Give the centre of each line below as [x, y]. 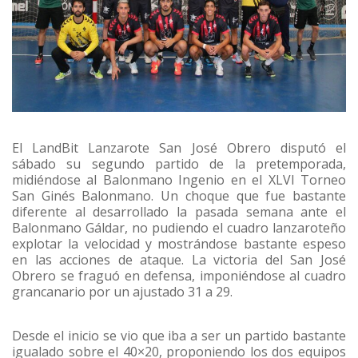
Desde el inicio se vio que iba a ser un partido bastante [179, 335]
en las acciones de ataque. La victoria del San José [179, 259]
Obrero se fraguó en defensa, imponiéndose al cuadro [179, 275]
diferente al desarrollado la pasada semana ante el [179, 211]
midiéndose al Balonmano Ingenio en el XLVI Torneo [179, 179]
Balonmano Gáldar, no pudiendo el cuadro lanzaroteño [179, 227]
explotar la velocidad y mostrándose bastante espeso [179, 243]
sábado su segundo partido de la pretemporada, [179, 163]
